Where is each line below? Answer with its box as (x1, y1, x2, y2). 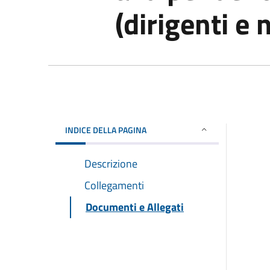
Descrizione (84, 155, 137, 172)
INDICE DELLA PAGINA (65, 123, 146, 136)
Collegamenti (84, 177, 144, 193)
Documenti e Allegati (86, 198, 184, 215)
